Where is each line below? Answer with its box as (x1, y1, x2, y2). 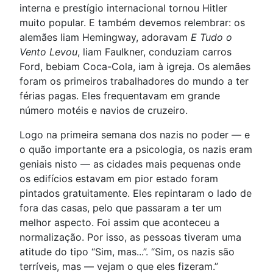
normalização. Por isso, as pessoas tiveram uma (19, 230, 241, 243)
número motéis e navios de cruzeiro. (19, 104, 188, 116)
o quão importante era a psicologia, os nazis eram (19, 143, 252, 155)
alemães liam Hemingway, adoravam (19, 30, 191, 43)
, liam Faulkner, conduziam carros (77, 45, 232, 58)
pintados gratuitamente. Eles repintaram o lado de (19, 186, 252, 199)
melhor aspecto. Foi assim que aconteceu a (19, 216, 219, 229)
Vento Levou (19, 45, 77, 58)
